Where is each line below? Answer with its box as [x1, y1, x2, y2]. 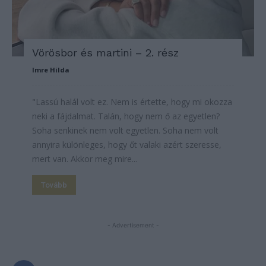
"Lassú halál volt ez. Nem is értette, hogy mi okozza [32, 96, 232, 108]
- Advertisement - [107, 221, 159, 229]
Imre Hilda [32, 65, 69, 75]
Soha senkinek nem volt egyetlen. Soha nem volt [32, 125, 218, 137]
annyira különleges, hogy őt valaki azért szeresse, [32, 139, 221, 151]
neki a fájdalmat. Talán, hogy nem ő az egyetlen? [32, 110, 220, 122]
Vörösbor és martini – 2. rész [32, 46, 179, 59]
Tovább [41, 180, 67, 190]
